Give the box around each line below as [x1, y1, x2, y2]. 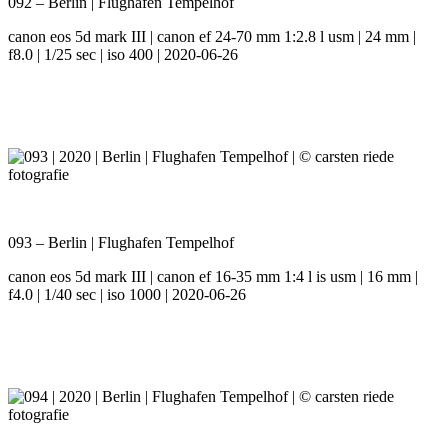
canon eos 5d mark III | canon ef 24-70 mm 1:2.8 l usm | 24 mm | [8, 28, 416, 46]
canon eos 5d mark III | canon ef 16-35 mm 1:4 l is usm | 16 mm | [8, 268, 418, 286]
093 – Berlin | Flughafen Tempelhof [8, 234, 234, 252]
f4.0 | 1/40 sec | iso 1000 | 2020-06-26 [8, 286, 246, 304]
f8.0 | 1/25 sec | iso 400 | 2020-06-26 [8, 46, 238, 64]
